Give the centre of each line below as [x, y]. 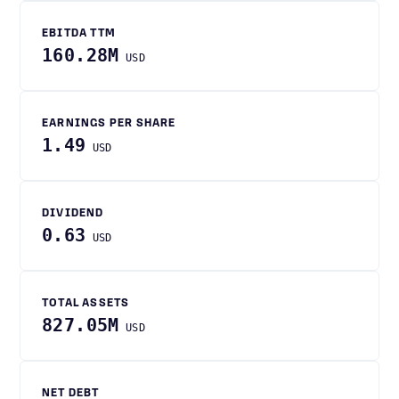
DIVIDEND [73, 214]
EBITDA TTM [79, 34]
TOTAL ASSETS [86, 304]
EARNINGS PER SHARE [109, 124]
